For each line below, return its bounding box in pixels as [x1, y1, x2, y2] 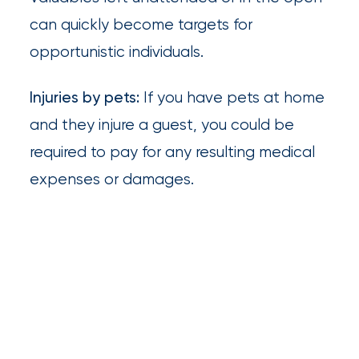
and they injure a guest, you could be [30, 115, 295, 134]
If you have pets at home [139, 87, 325, 107]
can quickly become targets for [30, 14, 253, 34]
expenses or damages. [30, 169, 195, 188]
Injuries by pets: [30, 87, 140, 107]
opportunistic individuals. [30, 42, 204, 61]
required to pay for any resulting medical [30, 142, 316, 161]
